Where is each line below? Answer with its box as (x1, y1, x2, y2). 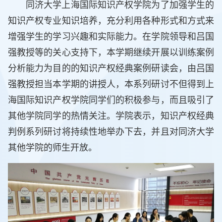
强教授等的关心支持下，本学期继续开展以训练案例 (8, 48, 214, 58)
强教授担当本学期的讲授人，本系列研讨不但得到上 (8, 79, 214, 90)
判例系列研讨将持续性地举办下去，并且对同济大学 (8, 127, 214, 137)
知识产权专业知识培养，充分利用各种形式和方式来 (8, 16, 214, 26)
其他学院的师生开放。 (8, 143, 97, 153)
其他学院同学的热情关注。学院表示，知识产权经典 (8, 111, 214, 121)
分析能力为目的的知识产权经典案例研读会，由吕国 (8, 63, 214, 74)
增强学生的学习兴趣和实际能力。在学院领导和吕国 (8, 32, 214, 42)
